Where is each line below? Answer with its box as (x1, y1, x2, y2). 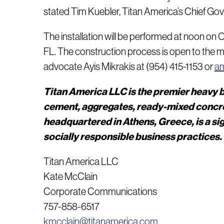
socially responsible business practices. (43, 130, 222, 142)
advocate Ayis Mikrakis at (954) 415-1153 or (43, 61, 214, 72)
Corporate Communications (43, 186, 157, 197)
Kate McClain (43, 171, 97, 182)
